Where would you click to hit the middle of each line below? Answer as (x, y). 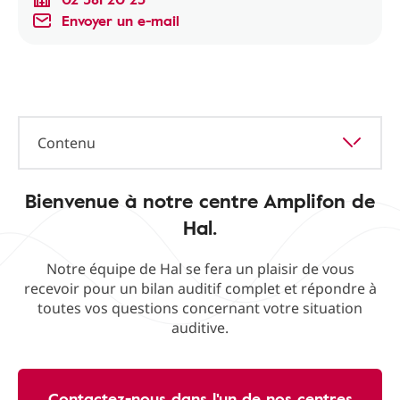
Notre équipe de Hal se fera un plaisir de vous (200, 269)
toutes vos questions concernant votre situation (200, 308)
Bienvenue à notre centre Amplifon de (200, 200)
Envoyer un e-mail (121, 21)
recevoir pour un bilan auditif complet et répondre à (200, 288)
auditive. (200, 328)
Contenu (67, 143)
